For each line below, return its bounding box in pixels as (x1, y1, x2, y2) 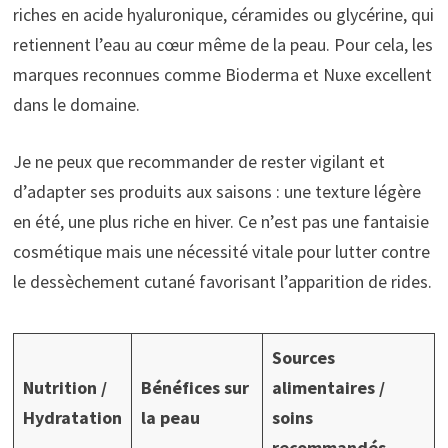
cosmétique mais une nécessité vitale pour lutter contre (12, 239, 430, 263)
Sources (271, 345, 335, 369)
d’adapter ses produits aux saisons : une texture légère (12, 179, 421, 203)
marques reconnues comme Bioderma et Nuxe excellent (12, 62, 432, 86)
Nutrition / (22, 375, 107, 399)
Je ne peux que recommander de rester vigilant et (12, 149, 385, 173)
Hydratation (22, 405, 122, 429)
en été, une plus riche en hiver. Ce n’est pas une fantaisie (12, 209, 429, 233)
